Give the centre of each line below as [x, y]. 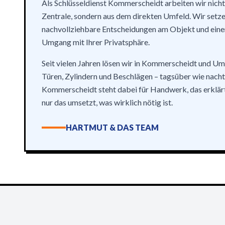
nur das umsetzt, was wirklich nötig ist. [107, 102]
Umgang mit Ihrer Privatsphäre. [96, 42]
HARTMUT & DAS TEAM [112, 127]
